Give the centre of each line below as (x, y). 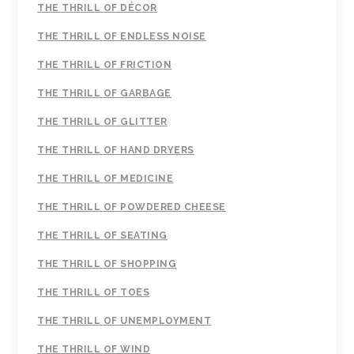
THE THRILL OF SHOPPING (107, 264)
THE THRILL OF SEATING (102, 236)
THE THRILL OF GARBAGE (104, 94)
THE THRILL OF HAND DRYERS (116, 151)
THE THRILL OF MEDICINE (105, 179)
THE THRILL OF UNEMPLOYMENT (124, 321)
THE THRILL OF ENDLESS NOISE (122, 37)
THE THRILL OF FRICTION (105, 65)
